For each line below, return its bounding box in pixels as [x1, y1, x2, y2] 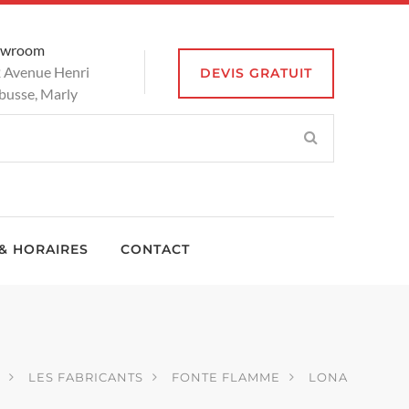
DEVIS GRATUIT [200, 65, 312, 81]
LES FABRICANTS [28, 369, 143, 383]
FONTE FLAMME [172, 369, 280, 383]
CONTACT [121, 241, 190, 257]
